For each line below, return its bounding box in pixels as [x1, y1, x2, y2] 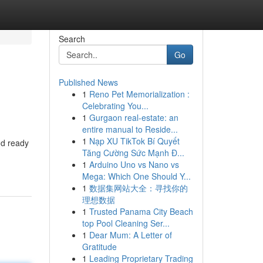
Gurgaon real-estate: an [89, 112, 178, 123]
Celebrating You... [82, 100, 149, 112]
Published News [58, 76, 118, 88]
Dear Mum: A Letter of [89, 229, 172, 241]
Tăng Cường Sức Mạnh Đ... [82, 147, 184, 159]
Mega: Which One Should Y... [82, 170, 191, 182]
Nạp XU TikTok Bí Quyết [89, 135, 180, 147]
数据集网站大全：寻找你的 [89, 182, 188, 194]
